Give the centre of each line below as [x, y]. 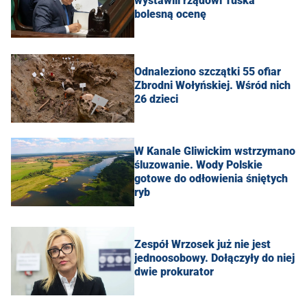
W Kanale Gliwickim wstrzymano [215, 151]
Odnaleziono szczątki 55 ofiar [208, 71]
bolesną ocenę [170, 14]
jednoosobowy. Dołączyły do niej [214, 258]
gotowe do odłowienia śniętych [211, 178]
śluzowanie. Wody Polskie [198, 164]
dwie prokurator [174, 271]
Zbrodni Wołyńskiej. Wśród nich [212, 85]
